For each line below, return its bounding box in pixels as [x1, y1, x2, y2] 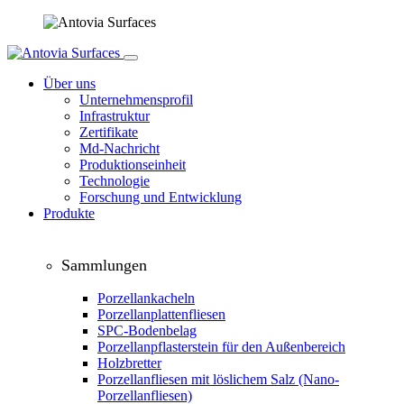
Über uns [43, 76, 96, 91]
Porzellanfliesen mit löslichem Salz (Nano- [97, 372, 339, 388]
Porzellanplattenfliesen [97, 307, 225, 323]
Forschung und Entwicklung [79, 189, 242, 205]
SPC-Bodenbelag [97, 323, 197, 339]
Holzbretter [97, 355, 161, 372]
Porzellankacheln [97, 290, 195, 307]
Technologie [79, 173, 150, 188]
